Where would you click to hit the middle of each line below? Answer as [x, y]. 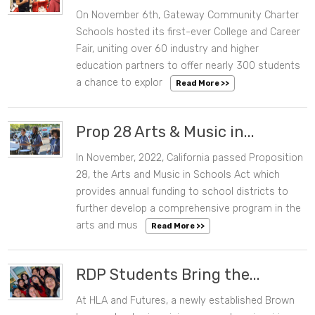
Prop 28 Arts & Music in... [166, 132]
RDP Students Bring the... [168, 275]
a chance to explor [120, 83]
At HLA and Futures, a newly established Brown [186, 301]
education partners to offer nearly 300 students [188, 66]
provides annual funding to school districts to [182, 192]
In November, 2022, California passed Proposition [190, 158]
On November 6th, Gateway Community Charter [188, 15]
